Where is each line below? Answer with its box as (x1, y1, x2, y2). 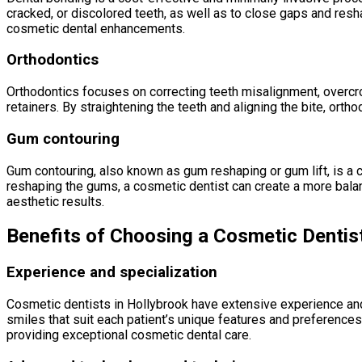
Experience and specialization (6, 263, 217, 282)
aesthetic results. (6, 193, 104, 209)
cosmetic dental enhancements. (6, 20, 185, 36)
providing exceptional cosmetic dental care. (6, 327, 251, 343)
